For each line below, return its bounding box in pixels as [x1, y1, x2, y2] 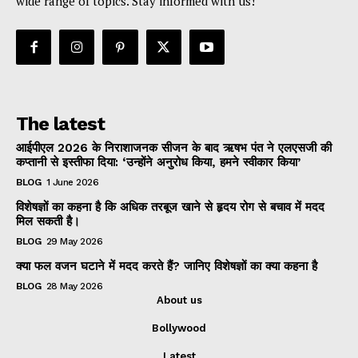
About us [156, 293, 202, 306]
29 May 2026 [46, 235, 102, 247]
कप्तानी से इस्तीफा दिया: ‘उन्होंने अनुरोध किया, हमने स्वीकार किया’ [16, 154, 300, 169]
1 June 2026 [46, 176, 98, 188]
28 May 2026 [46, 280, 102, 292]
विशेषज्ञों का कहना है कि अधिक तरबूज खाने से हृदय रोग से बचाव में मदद [16, 199, 324, 214]
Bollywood [152, 321, 206, 334]
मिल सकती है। [16, 213, 80, 229]
